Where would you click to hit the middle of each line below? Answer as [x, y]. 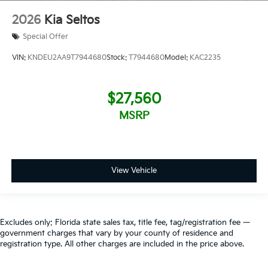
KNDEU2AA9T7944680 [67, 57]
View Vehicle [134, 170]
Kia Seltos [72, 20]
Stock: [118, 57]
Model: [177, 57]
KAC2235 [205, 57]
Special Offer [45, 36]
